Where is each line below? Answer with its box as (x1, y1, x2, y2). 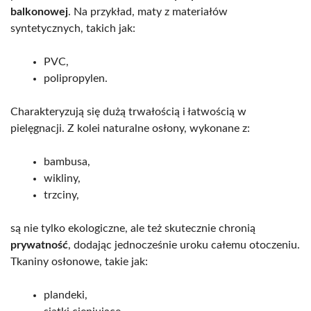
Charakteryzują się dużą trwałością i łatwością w (10, 106, 246, 117)
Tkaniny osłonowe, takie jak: (10, 255, 148, 267)
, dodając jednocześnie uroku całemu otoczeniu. (68, 239, 300, 251)
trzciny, (44, 189, 79, 201)
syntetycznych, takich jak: (10, 22, 135, 34)
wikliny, (44, 172, 81, 184)
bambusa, (44, 155, 90, 167)
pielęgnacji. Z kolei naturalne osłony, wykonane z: (10, 122, 250, 134)
